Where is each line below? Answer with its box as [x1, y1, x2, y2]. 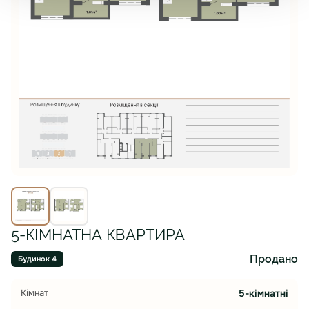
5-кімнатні [239, 287, 288, 300]
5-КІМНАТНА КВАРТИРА [11, 226, 185, 244]
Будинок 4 [18, 254, 57, 264]
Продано [250, 252, 298, 266]
